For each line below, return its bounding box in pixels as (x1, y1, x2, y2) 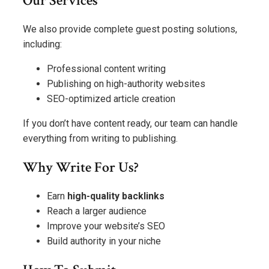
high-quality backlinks (67, 190, 165, 202)
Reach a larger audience (47, 205, 147, 217)
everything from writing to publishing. (23, 133, 178, 145)
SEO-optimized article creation (47, 93, 175, 105)
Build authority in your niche (47, 235, 161, 247)
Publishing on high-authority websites (47, 78, 205, 90)
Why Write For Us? (23, 157, 139, 177)
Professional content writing (47, 63, 166, 75)
